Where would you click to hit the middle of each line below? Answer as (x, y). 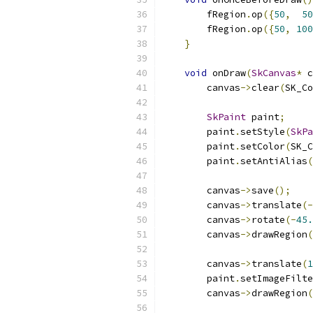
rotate (268, 220)
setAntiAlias (274, 161)
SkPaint (226, 117)
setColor (263, 146)
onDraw (226, 73)
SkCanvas (274, 73)
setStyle (263, 132)
